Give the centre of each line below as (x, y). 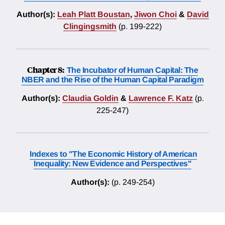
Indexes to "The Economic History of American (113, 154)
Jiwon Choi (155, 15)
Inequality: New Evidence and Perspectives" (113, 164)
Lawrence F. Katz (160, 98)
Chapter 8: (46, 70)
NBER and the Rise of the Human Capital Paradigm (113, 80)
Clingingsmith (90, 27)
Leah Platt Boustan (93, 15)
